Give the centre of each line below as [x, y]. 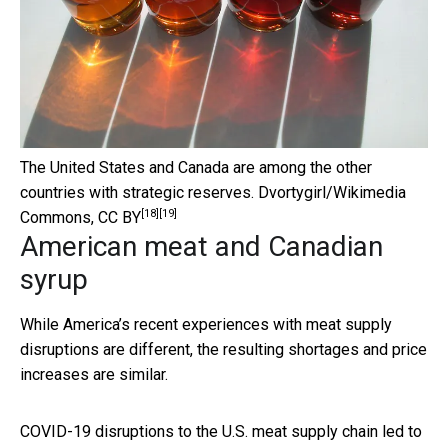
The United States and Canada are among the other [196, 167]
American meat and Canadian [201, 246]
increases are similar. [94, 374]
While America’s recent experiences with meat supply [206, 324]
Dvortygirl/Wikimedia [332, 192]
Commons [55, 217]
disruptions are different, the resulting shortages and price [223, 349]
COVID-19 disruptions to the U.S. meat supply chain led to [221, 431]
